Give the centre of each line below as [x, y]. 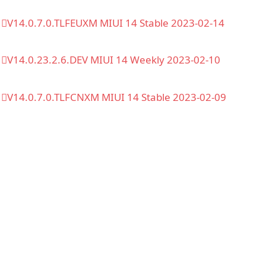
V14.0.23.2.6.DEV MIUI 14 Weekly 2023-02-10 [114, 60]
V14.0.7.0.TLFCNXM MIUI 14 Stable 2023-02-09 [117, 97]
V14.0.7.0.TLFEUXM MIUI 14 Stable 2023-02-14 [116, 23]
